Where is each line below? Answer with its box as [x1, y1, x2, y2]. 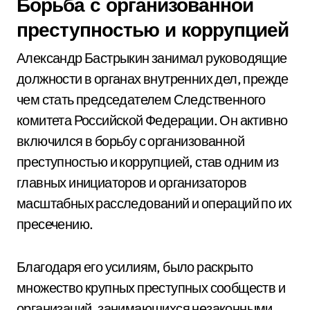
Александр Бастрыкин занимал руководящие [17, 49, 287, 66]
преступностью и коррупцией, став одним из [17, 153, 279, 170]
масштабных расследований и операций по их [17, 194, 292, 212]
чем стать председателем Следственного [17, 91, 266, 108]
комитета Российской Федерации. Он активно [17, 111, 288, 129]
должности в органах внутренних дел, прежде [17, 70, 289, 87]
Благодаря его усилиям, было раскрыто [17, 258, 253, 275]
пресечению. [17, 215, 93, 232]
